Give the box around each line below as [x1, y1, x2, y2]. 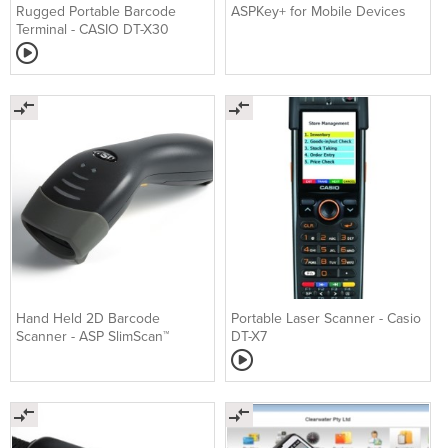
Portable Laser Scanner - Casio [231, 309, 422, 327]
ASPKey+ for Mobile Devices [231, 3, 407, 21]
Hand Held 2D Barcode [16, 309, 160, 327]
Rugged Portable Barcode [16, 3, 176, 21]
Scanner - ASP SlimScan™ [16, 327, 169, 345]
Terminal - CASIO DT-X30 [16, 21, 170, 39]
